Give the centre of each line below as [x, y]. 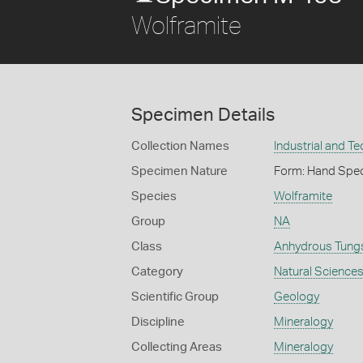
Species [154, 196]
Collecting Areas [177, 347]
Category [157, 272]
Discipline [158, 322]
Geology [296, 297]
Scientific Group [175, 297]
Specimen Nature [179, 171]
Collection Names [180, 146]
